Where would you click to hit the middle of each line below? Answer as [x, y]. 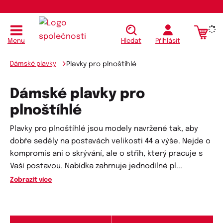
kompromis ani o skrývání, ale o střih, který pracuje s [106, 154]
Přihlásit [168, 41]
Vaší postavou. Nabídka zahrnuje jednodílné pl [93, 166]
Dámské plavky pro [77, 94]
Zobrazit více [31, 180]
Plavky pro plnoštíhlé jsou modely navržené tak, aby [104, 129]
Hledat [131, 41]
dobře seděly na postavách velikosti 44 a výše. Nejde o [110, 141]
